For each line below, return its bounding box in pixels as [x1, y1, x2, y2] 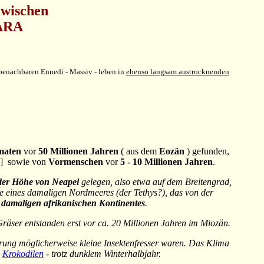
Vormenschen [48, 157, 103, 167]
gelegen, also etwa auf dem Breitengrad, [79, 177, 232, 187]
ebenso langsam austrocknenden [126, 67, 229, 77]
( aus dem [118, 146, 159, 157]
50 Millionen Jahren [38, 146, 118, 157]
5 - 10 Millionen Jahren [120, 157, 213, 167]
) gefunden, [184, 146, 229, 157]
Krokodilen [2, 249, 44, 259]
